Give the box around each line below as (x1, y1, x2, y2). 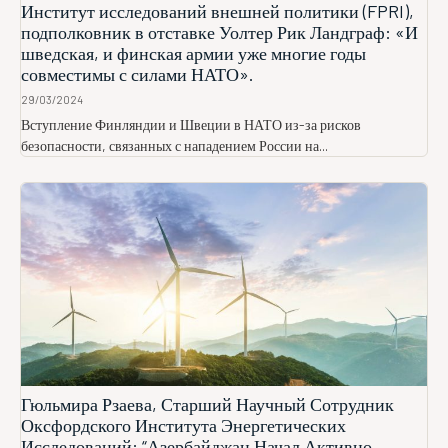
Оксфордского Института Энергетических (21, 414, 346, 436)
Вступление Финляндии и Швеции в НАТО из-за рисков (21, 116, 361, 133)
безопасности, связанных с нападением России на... (21, 137, 328, 154)
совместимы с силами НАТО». (21, 63, 254, 85)
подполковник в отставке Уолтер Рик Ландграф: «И (21, 21, 418, 43)
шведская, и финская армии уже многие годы (21, 42, 366, 64)
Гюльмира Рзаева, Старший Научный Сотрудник (21, 393, 394, 415)
